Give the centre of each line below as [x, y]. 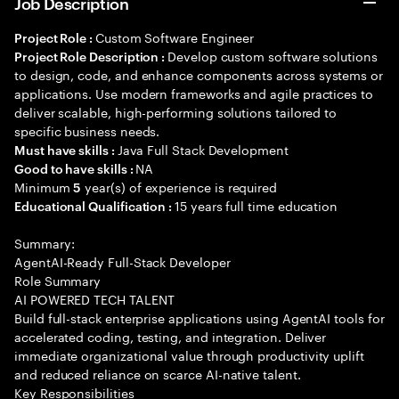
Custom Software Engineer [175, 37]
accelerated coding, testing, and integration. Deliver [171, 336]
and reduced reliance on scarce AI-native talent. [158, 373]
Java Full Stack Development [203, 149]
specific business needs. [87, 130]
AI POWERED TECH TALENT [94, 298]
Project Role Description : [91, 56]
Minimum [44, 186]
